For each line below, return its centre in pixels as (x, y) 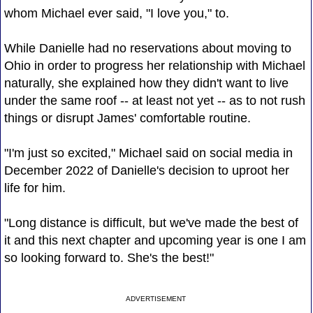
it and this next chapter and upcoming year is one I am (155, 240)
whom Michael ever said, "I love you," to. (116, 13)
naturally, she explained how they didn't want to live (146, 83)
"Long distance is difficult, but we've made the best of (151, 223)
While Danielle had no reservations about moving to (147, 48)
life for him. (35, 188)
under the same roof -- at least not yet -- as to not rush (154, 100)
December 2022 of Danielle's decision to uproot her (146, 170)
